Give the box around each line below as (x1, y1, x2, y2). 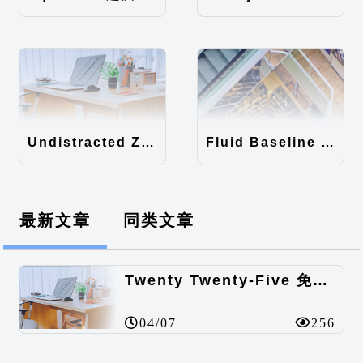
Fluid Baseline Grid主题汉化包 (321, 135, 334, 150)
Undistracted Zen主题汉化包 (141, 135, 155, 150)
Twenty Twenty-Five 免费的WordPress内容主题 (313, 272, 328, 289)
